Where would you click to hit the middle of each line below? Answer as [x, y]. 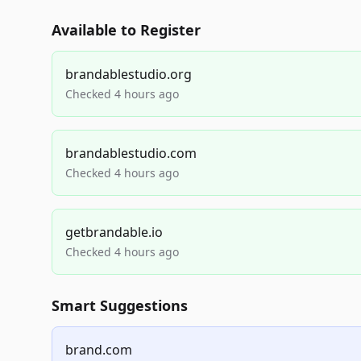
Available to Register [126, 30]
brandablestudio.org [129, 74]
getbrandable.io [114, 232]
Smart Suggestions [120, 305]
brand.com [99, 350]
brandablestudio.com [131, 153]
